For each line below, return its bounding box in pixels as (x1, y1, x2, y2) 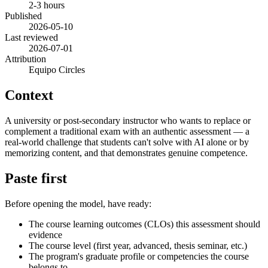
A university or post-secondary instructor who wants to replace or (5, 115, 251, 126)
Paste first (5, 170, 67, 186)
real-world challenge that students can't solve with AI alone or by (5, 136, 249, 147)
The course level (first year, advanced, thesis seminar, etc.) (29, 240, 247, 251)
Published (5, 10, 42, 21)
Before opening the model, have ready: (5, 198, 151, 209)
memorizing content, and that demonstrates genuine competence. (5, 147, 248, 158)
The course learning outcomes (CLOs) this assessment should (29, 218, 260, 229)
